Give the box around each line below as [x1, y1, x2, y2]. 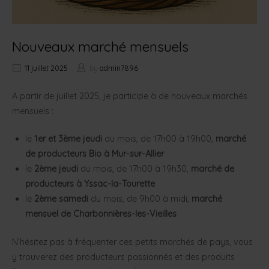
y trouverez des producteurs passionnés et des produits [12, 251, 235, 262]
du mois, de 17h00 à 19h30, [77, 163, 191, 175]
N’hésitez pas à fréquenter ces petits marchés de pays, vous [12, 236, 253, 247]
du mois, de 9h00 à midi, [88, 193, 192, 205]
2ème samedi [34, 193, 88, 205]
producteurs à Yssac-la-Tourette [25, 178, 155, 190]
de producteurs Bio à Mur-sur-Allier [25, 148, 166, 160]
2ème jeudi [34, 163, 78, 175]
